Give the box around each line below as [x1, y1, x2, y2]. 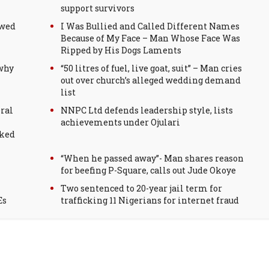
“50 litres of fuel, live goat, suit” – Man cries [61, 62, 242, 74]
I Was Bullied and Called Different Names [61, 20, 240, 32]
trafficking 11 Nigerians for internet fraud [61, 195, 239, 206]
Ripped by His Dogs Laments [61, 44, 181, 56]
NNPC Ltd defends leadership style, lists [61, 104, 233, 116]
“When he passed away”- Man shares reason [61, 153, 244, 164]
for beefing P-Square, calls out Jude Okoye [61, 165, 236, 176]
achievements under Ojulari [61, 116, 180, 128]
